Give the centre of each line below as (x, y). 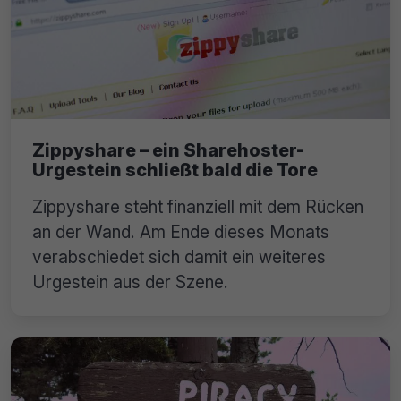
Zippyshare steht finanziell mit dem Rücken (198, 207)
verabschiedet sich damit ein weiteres (179, 257)
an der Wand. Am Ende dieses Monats (181, 232)
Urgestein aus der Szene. (130, 282)
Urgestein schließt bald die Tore (175, 171)
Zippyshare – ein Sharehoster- (168, 151)
